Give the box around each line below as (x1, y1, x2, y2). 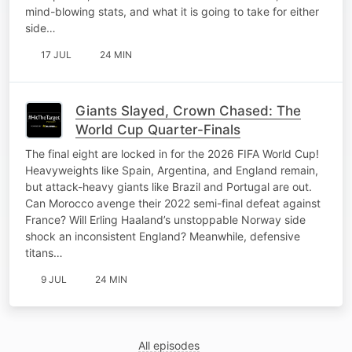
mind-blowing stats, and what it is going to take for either (25, 4, 319, 18)
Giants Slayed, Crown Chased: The (75, 102, 301, 119)
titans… (25, 245, 63, 259)
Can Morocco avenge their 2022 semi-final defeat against (25, 196, 321, 210)
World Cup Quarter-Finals (75, 121, 240, 137)
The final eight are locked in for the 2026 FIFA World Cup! (25, 146, 319, 160)
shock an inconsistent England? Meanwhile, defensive (25, 229, 300, 243)
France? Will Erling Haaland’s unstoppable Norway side (25, 212, 306, 226)
